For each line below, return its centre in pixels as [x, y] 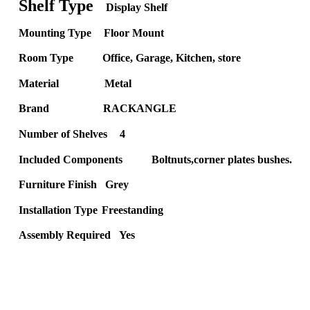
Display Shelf [137, 8]
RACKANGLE [140, 109]
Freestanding [133, 210]
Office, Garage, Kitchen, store [172, 58]
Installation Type [58, 210]
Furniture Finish [58, 185]
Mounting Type [55, 33]
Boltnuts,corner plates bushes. [222, 159]
